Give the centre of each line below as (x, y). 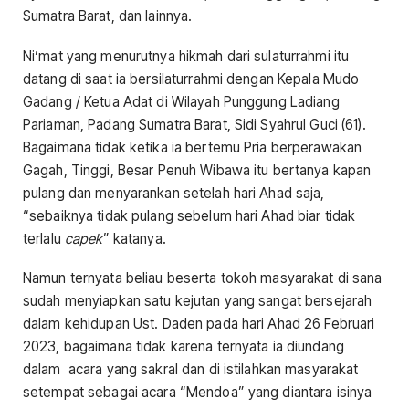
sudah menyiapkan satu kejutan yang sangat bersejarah (198, 300)
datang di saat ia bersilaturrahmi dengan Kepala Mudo (191, 79)
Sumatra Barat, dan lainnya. (108, 16)
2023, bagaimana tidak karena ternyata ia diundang (184, 346)
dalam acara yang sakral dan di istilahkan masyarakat (191, 369)
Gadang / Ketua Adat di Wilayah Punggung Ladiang (181, 101)
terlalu (44, 238)
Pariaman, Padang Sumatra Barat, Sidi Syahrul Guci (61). (194, 124)
